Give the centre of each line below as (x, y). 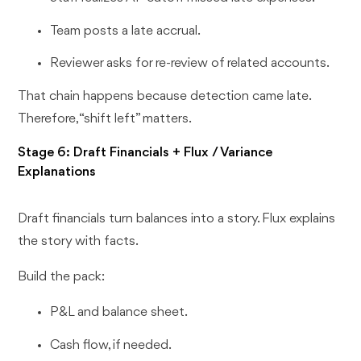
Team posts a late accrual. (126, 31)
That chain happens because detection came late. (164, 97)
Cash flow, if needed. (111, 345)
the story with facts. (79, 242)
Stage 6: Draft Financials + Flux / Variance (145, 153)
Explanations (57, 172)
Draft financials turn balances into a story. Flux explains (177, 219)
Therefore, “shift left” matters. (105, 119)
